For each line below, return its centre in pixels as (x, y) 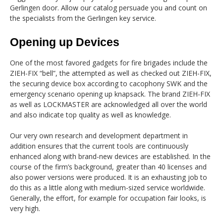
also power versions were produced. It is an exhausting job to (109, 177)
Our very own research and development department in (99, 136)
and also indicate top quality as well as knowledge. (90, 115)
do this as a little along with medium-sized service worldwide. (108, 188)
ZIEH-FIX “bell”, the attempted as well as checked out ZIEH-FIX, (111, 73)
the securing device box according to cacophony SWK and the (109, 84)
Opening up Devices (65, 42)
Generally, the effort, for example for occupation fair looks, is (108, 198)
